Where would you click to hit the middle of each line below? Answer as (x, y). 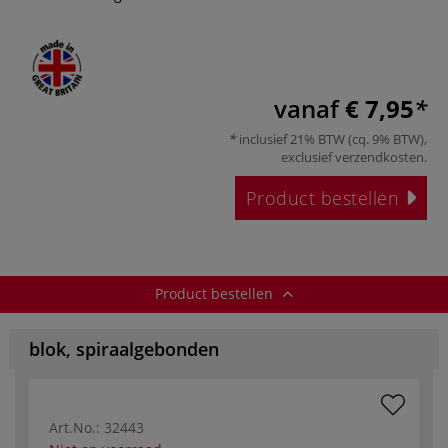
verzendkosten (379, 156)
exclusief (308, 156)
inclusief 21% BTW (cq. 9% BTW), (331, 138)
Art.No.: (74, 427)
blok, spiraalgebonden (124, 348)
